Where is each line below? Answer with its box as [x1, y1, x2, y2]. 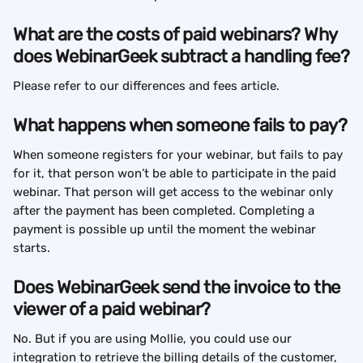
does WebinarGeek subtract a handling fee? [13, 45, 350, 68]
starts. [13, 241, 50, 256]
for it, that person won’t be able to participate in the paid [13, 166, 340, 181]
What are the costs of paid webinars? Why [13, 23, 341, 46]
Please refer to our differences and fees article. [13, 79, 280, 94]
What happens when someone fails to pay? [13, 114, 348, 137]
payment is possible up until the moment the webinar [13, 222, 319, 237]
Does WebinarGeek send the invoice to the [13, 276, 344, 299]
